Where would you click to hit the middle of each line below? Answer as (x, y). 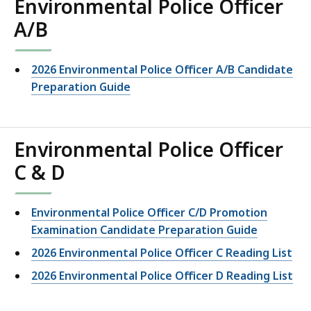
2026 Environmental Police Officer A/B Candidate (162, 70)
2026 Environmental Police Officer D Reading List (162, 276)
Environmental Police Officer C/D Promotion (149, 213)
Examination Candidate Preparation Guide (144, 230)
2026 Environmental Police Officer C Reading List (162, 253)
